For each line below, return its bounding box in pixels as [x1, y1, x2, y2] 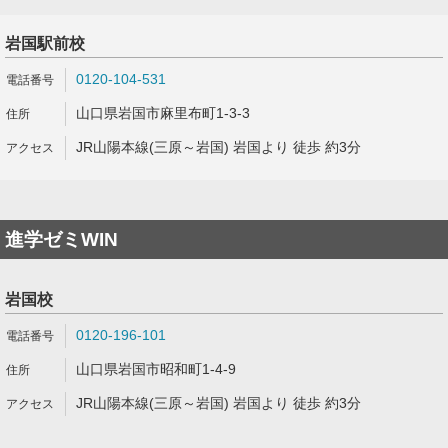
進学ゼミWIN [5, 229, 118, 250]
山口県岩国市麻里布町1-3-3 [76, 105, 250, 121]
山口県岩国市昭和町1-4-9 [76, 361, 236, 377]
